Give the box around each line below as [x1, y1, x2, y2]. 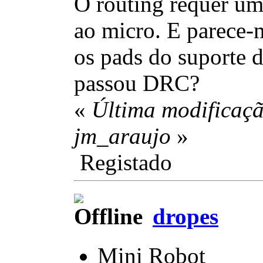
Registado [74, 150, 172, 176]
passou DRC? [74, 70, 200, 96]
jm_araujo [74, 123, 171, 149]
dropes [153, 204, 218, 230]
